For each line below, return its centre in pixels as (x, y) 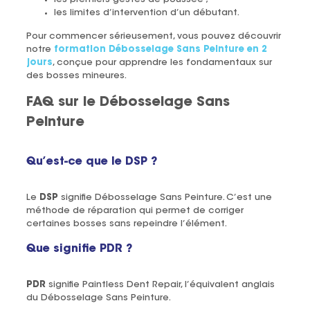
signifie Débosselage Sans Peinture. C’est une (165, 197)
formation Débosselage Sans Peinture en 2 (160, 49)
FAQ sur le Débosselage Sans (128, 102)
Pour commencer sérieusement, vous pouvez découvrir (153, 36)
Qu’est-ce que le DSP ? (91, 162)
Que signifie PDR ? (79, 249)
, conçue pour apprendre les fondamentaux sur (162, 62)
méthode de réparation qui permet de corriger (135, 210)
